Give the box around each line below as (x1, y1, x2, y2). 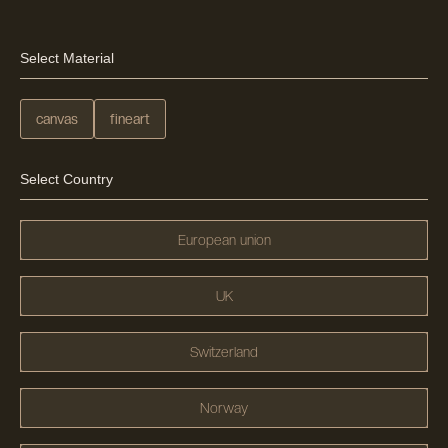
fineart (110, 111, 150, 128)
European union (177, 232, 271, 249)
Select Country (20, 171, 113, 188)
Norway (200, 400, 248, 417)
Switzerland (190, 344, 258, 361)
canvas (36, 111, 78, 128)
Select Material (20, 50, 114, 67)
